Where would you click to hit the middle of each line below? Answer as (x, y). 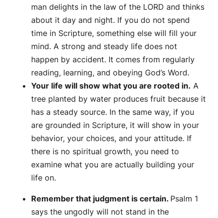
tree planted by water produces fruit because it (118, 99)
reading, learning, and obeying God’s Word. (110, 72)
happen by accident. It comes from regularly (113, 59)
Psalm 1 (184, 198)
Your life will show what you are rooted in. (111, 85)
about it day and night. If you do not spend (110, 20)
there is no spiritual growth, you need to (105, 151)
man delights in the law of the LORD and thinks (118, 7)
